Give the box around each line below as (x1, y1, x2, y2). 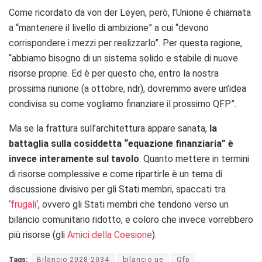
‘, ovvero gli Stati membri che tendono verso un (36, 199, 229, 211)
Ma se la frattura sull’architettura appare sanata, (9, 123, 209, 135)
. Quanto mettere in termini (139, 153, 249, 165)
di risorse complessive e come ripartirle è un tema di (9, 168, 222, 180)
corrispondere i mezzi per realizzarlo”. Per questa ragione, (9, 37, 242, 49)
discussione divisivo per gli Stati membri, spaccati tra (9, 184, 226, 195)
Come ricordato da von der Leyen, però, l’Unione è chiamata (9, 7, 251, 19)
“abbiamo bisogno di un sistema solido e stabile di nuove (9, 53, 238, 64)
